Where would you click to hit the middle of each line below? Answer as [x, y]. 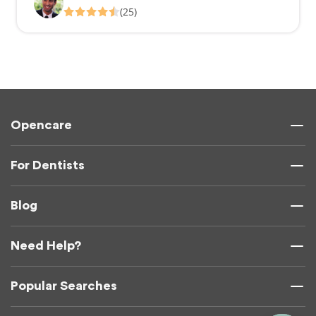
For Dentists [48, 165]
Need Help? [46, 246]
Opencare [41, 125]
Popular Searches [64, 286]
